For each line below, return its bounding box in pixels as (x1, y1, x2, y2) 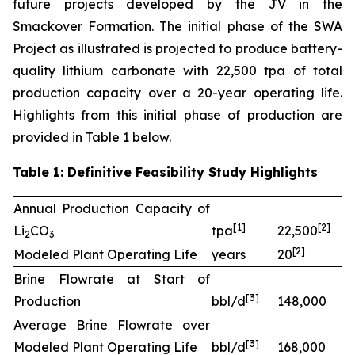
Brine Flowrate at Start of (13, 271, 210, 287)
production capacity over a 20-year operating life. (13, 85, 342, 101)
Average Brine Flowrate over (13, 317, 210, 333)
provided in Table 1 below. (13, 129, 171, 145)
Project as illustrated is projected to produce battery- (13, 40, 342, 56)
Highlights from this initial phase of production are (13, 107, 342, 123)
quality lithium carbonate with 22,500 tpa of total (13, 63, 342, 78)
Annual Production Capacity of (13, 200, 210, 216)
